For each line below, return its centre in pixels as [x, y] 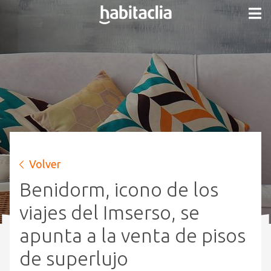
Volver [45, 164]
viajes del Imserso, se [109, 212]
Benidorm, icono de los [119, 189]
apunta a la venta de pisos [132, 235]
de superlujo [74, 258]
